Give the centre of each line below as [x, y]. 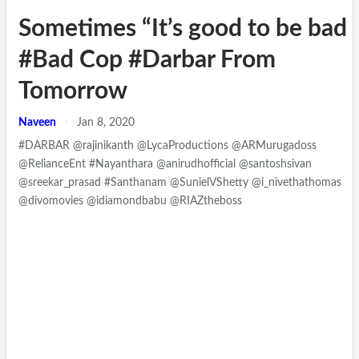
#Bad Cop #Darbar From [147, 60]
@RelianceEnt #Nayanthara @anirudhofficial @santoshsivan [165, 164]
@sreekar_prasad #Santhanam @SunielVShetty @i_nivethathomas [180, 182]
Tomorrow [73, 91]
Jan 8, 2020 [106, 122]
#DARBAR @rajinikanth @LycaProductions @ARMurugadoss [167, 145]
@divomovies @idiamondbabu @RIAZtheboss [130, 201]
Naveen [38, 122]
